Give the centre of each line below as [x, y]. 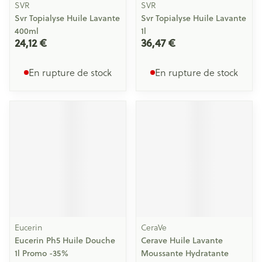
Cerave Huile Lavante [182, 240]
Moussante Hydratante [185, 253]
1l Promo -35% [42, 253]
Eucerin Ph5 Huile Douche [65, 240]
